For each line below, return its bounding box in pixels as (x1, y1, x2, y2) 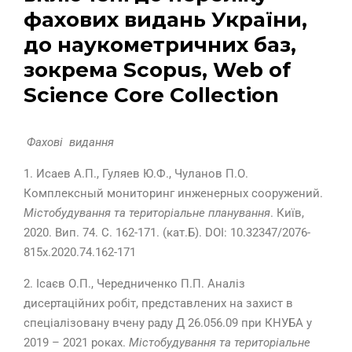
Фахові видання (27, 135, 114, 150)
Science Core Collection (24, 82, 279, 108)
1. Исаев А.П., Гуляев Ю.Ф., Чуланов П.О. (24, 167, 248, 181)
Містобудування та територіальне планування (24, 206, 270, 221)
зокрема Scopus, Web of (24, 57, 291, 83)
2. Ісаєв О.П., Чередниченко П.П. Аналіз (24, 277, 245, 291)
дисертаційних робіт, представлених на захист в (24, 296, 293, 311)
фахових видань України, (24, 7, 307, 33)
